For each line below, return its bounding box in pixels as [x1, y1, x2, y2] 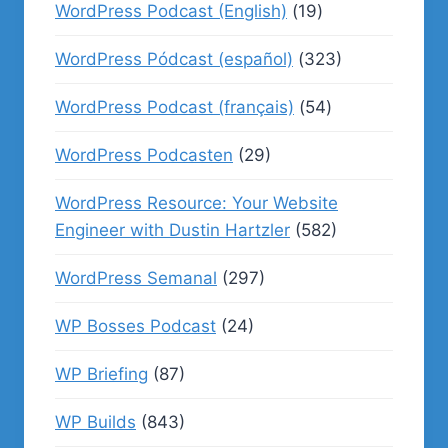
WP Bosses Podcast [55, 315, 216, 336]
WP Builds [55, 411, 136, 432]
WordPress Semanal [55, 267, 217, 288]
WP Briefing [55, 363, 148, 384]
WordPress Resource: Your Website [55, 192, 338, 213]
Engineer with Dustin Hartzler [55, 219, 290, 240]
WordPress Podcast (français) [55, 96, 294, 117]
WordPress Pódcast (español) [55, 48, 293, 69]
